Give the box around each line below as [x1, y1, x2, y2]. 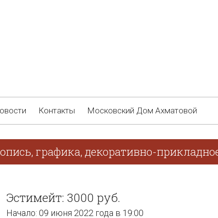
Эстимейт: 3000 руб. [6, 190, 120, 205]
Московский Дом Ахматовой [87, 106, 197, 115]
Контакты [38, 106, 75, 115]
